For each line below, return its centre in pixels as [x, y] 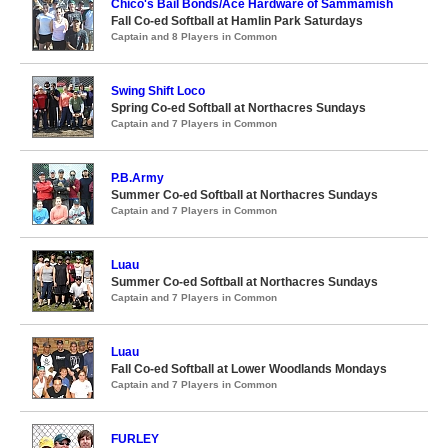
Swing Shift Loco [158, 90]
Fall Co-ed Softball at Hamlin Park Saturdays [237, 20]
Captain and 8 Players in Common [194, 36]
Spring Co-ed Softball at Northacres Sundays [238, 107]
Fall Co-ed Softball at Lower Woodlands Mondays [249, 368]
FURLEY [135, 438]
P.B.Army [137, 177]
